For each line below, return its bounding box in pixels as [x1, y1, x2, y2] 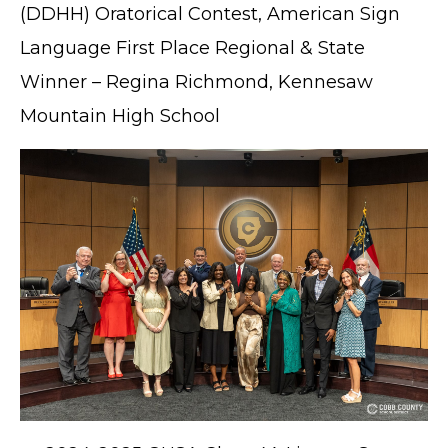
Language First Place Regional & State [20, 37, 365, 60]
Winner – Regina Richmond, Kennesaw [20, 71, 373, 94]
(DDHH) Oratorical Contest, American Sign [20, 3, 400, 26]
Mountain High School [20, 105, 225, 128]
